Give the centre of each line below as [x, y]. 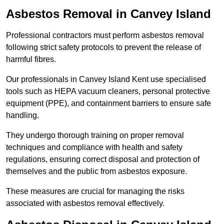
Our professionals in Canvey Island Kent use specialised [106, 79]
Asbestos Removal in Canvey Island [108, 14]
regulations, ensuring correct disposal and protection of [103, 159]
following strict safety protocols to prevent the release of [103, 47]
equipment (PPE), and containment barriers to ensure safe [108, 103]
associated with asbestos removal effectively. [85, 203]
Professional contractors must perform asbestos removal [105, 35]
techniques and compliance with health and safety [94, 147]
